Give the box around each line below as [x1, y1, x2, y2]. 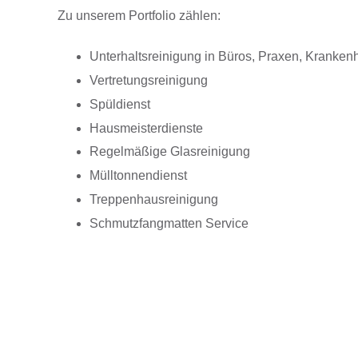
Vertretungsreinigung [89, 73, 208, 87]
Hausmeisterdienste [89, 121, 203, 135]
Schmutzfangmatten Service [89, 216, 249, 230]
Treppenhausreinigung [89, 192, 218, 206]
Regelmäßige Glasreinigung [89, 145, 250, 159]
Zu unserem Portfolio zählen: [58, 9, 221, 23]
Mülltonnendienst [89, 169, 187, 183]
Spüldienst [89, 97, 150, 111]
